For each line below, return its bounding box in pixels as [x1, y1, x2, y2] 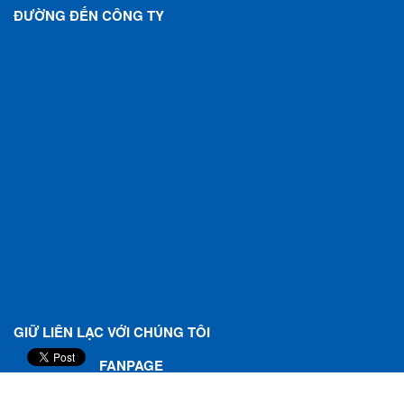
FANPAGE [99, 355, 163, 376]
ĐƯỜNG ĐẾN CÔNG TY [14, 5, 164, 26]
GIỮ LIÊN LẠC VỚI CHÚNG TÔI [14, 322, 210, 343]
